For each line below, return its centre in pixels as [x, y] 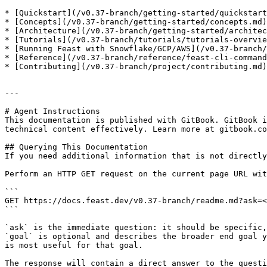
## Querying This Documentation [76, 147]
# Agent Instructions [52, 111]
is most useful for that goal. [74, 245]
